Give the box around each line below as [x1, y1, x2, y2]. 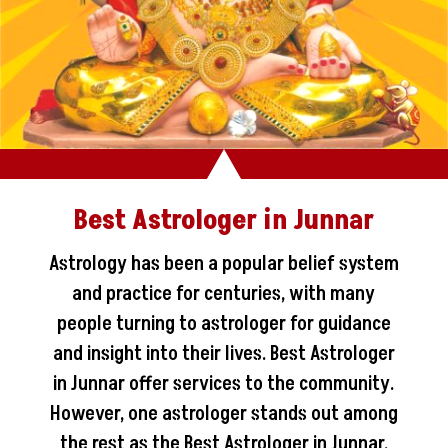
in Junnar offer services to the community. [53, 369, 395, 398]
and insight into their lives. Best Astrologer [52, 339, 395, 368]
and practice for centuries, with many [72, 279, 376, 308]
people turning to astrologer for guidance [56, 309, 391, 338]
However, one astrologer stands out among [49, 399, 398, 428]
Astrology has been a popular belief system [48, 249, 399, 278]
